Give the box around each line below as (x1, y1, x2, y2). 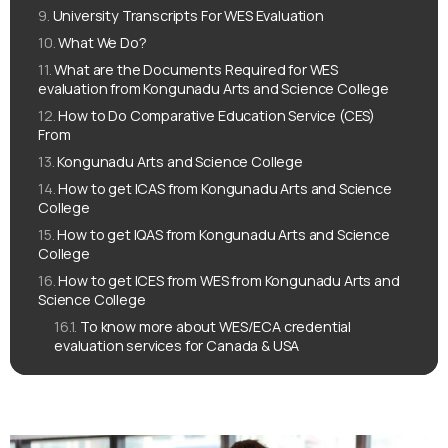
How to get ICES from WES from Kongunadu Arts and (58, 270, 400, 290)
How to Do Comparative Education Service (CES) (58, 105, 376, 125)
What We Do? (58, 32, 147, 52)
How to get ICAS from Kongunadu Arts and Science (58, 178, 392, 198)
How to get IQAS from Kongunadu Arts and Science (57, 224, 390, 244)
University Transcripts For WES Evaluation (52, 5, 324, 25)
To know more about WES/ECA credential (80, 316, 352, 336)
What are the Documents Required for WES (54, 59, 339, 79)
